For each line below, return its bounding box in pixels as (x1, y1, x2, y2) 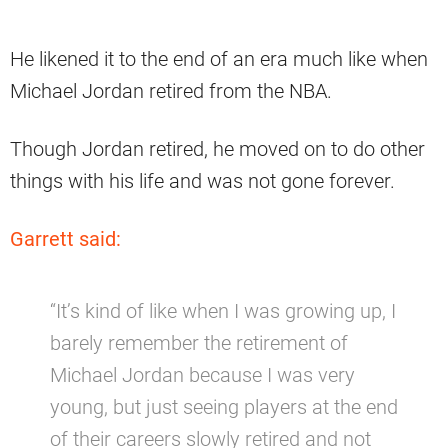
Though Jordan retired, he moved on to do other (10, 137, 425, 162)
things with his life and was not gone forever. (10, 169, 395, 194)
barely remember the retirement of (50, 331, 348, 356)
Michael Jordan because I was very (50, 363, 355, 388)
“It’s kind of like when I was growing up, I (50, 299, 396, 324)
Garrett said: (10, 227, 121, 252)
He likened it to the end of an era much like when (10, 47, 428, 72)
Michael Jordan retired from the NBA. (10, 79, 332, 104)
